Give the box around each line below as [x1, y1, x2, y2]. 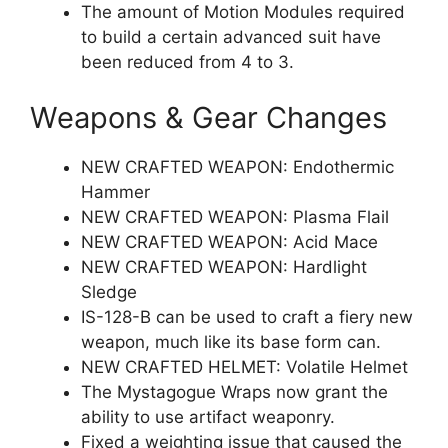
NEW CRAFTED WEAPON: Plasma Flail [81, 206, 389, 227]
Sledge [81, 281, 137, 302]
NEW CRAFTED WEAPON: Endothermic [81, 156, 394, 177]
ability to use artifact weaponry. [81, 406, 335, 427]
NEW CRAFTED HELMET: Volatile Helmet [81, 356, 408, 377]
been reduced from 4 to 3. [81, 52, 294, 73]
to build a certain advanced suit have [81, 27, 381, 48]
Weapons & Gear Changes [30, 99, 387, 135]
